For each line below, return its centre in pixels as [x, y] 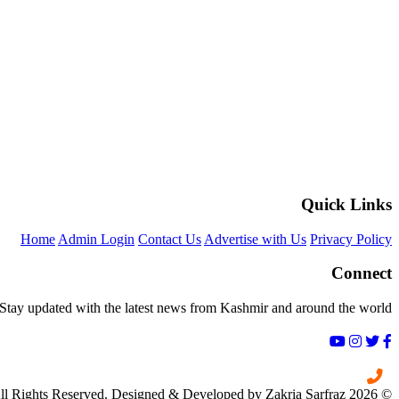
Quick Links [346, 204]
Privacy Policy [351, 239]
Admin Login [96, 239]
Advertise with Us [255, 239]
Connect [362, 273]
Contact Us [170, 239]
